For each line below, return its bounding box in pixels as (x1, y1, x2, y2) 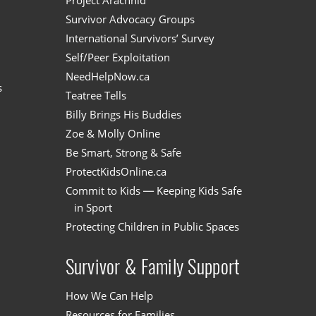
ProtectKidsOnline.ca (65, 164, 166, 179)
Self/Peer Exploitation (65, 50, 170, 65)
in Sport (73, 200, 112, 215)
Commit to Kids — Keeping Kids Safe (65, 183, 242, 198)
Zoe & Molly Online (65, 126, 160, 141)
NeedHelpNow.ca (65, 69, 150, 84)
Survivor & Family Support (65, 253, 241, 279)
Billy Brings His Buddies (65, 107, 181, 122)
